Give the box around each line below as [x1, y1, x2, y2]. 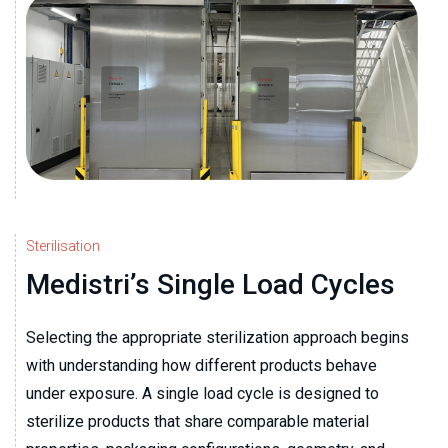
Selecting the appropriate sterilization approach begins [26, 328, 409, 348]
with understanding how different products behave [26, 356, 377, 376]
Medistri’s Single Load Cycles [26, 268, 395, 302]
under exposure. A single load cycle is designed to [26, 384, 379, 404]
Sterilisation [26, 238, 100, 255]
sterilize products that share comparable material [26, 412, 369, 432]
